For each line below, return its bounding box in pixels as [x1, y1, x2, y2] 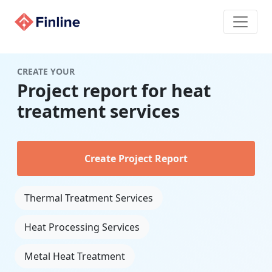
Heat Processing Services [24, 220, 140, 234]
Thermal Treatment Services [24, 191, 153, 205]
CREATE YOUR [17, 66, 75, 77]
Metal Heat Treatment [24, 250, 125, 263]
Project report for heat [17, 78, 211, 102]
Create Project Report [84, 152, 188, 165]
